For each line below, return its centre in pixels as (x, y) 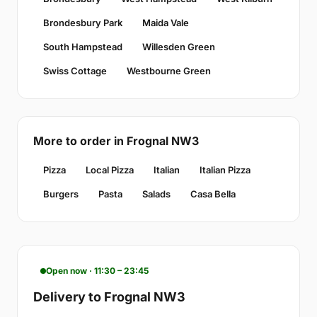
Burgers (61, 194)
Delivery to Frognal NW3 (109, 297)
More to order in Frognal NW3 (116, 141)
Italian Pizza (225, 170)
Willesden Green (179, 47)
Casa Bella (213, 194)
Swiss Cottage (75, 71)
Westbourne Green (169, 71)
